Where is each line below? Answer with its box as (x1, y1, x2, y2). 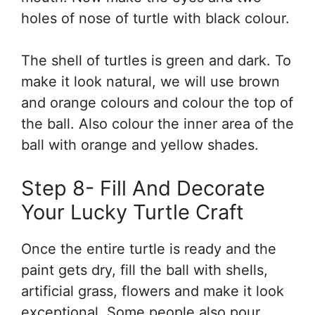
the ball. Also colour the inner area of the (21, 115, 294, 133)
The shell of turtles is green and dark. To (21, 52, 291, 70)
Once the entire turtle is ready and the (21, 240, 276, 258)
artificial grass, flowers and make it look (21, 283, 284, 300)
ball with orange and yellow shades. (21, 136, 259, 154)
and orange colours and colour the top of (21, 94, 293, 112)
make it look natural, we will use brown (21, 73, 280, 91)
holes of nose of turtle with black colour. (21, 10, 290, 27)
